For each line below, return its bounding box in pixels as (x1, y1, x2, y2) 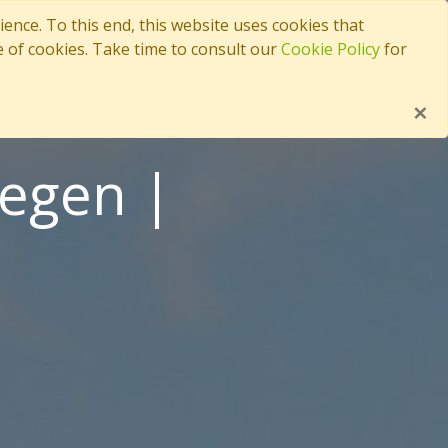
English (355, 26, 411, 48)
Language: (260, 26, 340, 48)
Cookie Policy (281, 38, 380, 60)
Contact (186, 26, 245, 48)
